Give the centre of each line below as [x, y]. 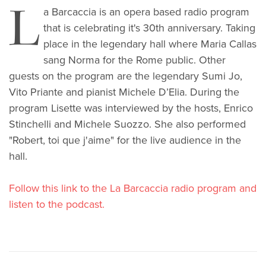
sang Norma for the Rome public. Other [134, 60]
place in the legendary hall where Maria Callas [150, 44]
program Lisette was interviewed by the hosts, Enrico [131, 108]
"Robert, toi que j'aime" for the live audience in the [125, 140]
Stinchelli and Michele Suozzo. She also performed [127, 124]
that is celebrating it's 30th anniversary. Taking [149, 28]
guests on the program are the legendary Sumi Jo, [126, 76]
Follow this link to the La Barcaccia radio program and [133, 188]
